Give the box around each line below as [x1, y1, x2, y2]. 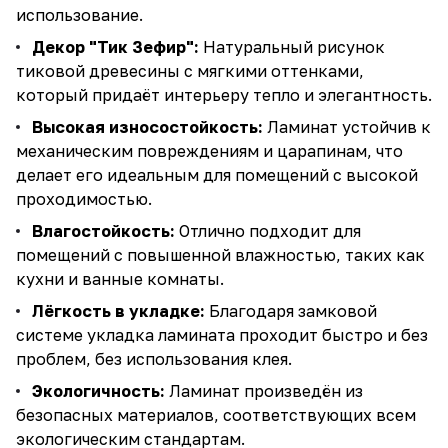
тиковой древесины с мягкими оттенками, [16, 61, 364, 81]
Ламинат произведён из [165, 381, 363, 401]
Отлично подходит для [175, 221, 361, 241]
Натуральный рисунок [199, 37, 385, 57]
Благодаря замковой [205, 301, 377, 321]
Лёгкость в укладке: [32, 301, 205, 321]
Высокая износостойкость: [32, 117, 263, 137]
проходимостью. [16, 189, 152, 209]
